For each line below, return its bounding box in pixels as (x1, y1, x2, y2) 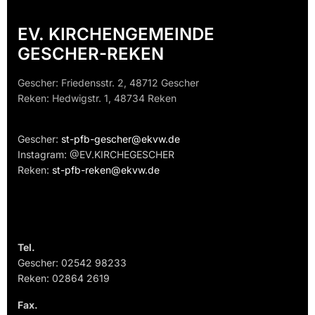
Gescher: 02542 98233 (18, 257, 127, 269)
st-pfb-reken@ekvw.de (52, 164, 160, 176)
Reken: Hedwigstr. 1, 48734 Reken (18, 92, 176, 105)
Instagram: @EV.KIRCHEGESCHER (18, 148, 174, 161)
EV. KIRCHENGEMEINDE (18, 24, 214, 45)
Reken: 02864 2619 (18, 272, 110, 285)
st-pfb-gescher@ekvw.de (61, 133, 180, 146)
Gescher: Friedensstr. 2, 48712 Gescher (18, 77, 199, 89)
